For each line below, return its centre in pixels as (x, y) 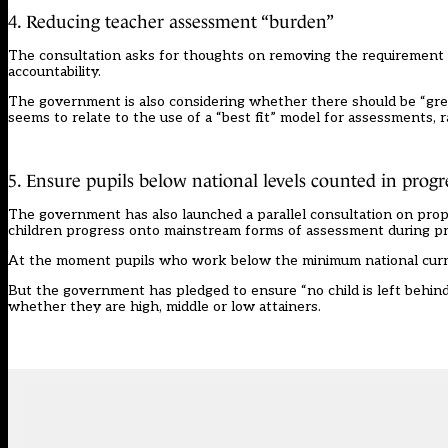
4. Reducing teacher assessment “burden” (171, 21)
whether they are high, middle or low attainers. (164, 306)
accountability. (54, 71)
